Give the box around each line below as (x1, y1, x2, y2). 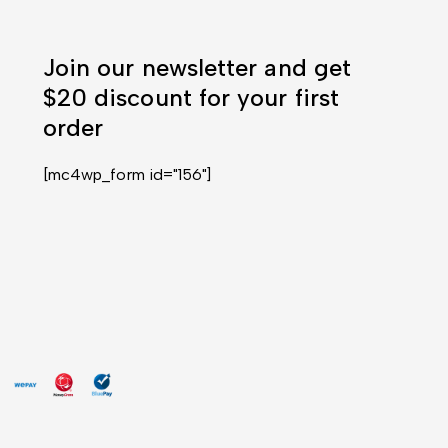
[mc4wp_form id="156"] (42, 165, 212, 185)
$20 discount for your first (42, 83, 340, 113)
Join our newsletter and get (42, 53, 352, 83)
